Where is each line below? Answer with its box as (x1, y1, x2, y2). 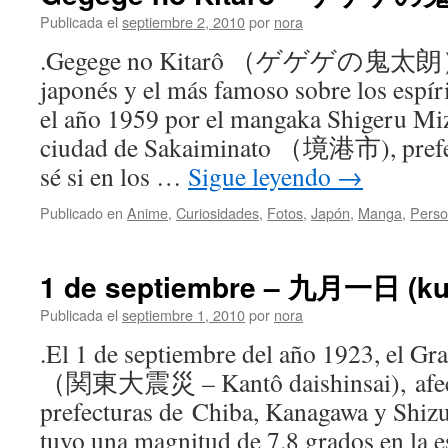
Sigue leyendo (188, 159, 337, 193)
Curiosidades (176, 202, 259, 223)
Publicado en (40, 202, 123, 223)
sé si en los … (40, 159, 188, 193)
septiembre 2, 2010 (122, 11, 245, 32)
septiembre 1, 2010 (122, 304, 245, 325)
